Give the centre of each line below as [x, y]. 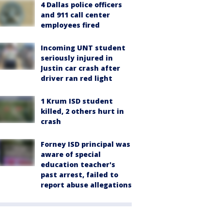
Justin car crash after [80, 68]
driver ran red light [77, 78]
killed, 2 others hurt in [82, 111]
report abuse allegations [86, 185]
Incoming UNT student [83, 47]
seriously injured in [77, 58]
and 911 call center [75, 15]
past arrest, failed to [79, 174]
